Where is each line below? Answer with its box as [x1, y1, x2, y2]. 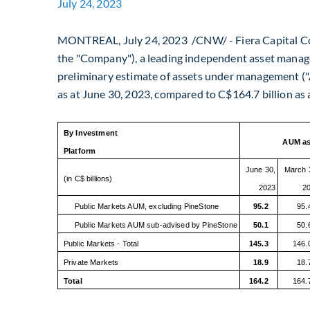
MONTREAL [57, 33, 119, 47]
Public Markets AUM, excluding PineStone [74, 202, 219, 211]
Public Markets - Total [63, 239, 139, 248]
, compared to [150, 87, 219, 101]
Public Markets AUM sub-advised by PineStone [74, 221, 237, 230]
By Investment [63, 129, 118, 138]
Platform [63, 147, 96, 156]
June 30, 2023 [82, 87, 151, 101]
